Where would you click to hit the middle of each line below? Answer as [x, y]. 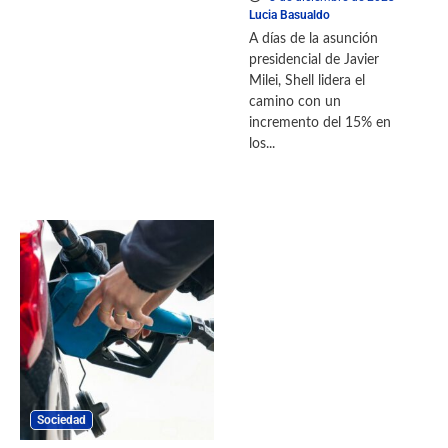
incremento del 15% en [320, 123]
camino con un [295, 102]
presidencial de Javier [314, 60]
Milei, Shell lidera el [307, 81]
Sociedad [61, 420]
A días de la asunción [313, 39]
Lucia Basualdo [289, 15]
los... [262, 144]
